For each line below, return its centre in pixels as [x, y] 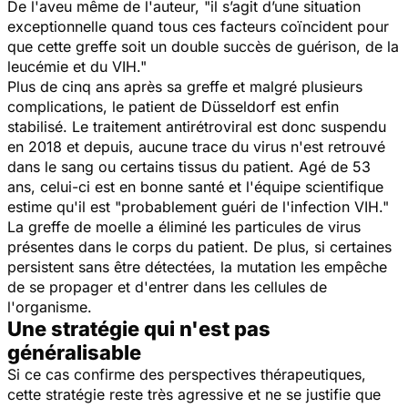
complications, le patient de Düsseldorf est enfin [173, 106]
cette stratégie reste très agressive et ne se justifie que [194, 394]
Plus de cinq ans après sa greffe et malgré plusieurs [185, 86]
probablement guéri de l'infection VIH [250, 206]
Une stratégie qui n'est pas [139, 328]
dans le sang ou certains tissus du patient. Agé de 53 [189, 166]
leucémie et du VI [66, 66]
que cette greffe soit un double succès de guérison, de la [203, 46]
